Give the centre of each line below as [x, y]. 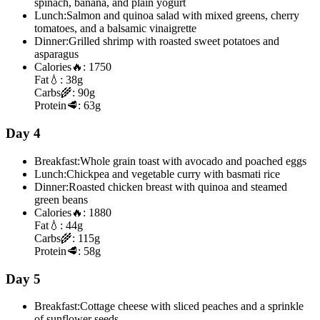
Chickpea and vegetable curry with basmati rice [173, 174]
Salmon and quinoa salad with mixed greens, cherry [183, 16]
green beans [61, 199]
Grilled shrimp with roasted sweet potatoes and [174, 41]
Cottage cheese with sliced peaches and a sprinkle [192, 306]
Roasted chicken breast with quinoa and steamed [178, 186]
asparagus [56, 54]
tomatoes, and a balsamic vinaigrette [115, 29]
